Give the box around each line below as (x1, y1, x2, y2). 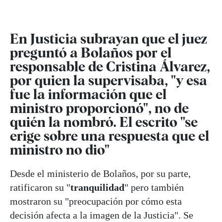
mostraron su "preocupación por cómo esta (10, 195, 182, 207)
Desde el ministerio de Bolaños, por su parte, (10, 167, 191, 179)
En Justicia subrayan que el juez (10, 30, 207, 47)
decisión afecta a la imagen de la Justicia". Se (10, 209, 193, 221)
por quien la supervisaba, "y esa (10, 71, 207, 89)
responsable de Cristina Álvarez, (10, 57, 210, 75)
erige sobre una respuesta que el (10, 127, 209, 144)
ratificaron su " (10, 181, 70, 193)
